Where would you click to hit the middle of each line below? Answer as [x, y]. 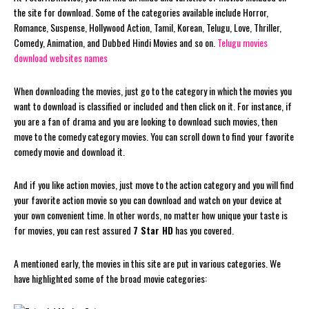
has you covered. [203, 230]
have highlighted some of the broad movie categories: [110, 278]
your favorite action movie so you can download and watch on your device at [148, 199]
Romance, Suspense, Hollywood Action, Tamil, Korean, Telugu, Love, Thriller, [148, 27]
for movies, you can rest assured [73, 230]
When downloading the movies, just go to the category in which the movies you [153, 90]
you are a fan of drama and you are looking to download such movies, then [146, 121]
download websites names [61, 57]
